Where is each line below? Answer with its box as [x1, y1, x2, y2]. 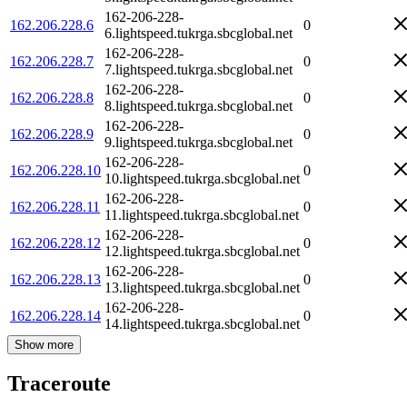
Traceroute [7, 372, 111, 396]
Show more [15, 337, 74, 352]
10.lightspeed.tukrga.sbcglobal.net [104, 170, 300, 186]
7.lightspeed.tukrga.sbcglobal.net [104, 61, 293, 77]
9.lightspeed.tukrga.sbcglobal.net [104, 134, 293, 150]
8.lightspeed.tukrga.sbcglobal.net [104, 97, 293, 114]
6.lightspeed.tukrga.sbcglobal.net [104, 25, 293, 41]
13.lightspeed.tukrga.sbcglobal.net [104, 279, 300, 295]
